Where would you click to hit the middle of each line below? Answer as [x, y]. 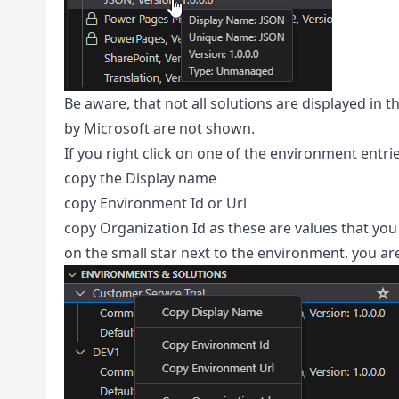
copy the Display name [140, 178]
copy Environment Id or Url [155, 203]
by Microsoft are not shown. [159, 128]
